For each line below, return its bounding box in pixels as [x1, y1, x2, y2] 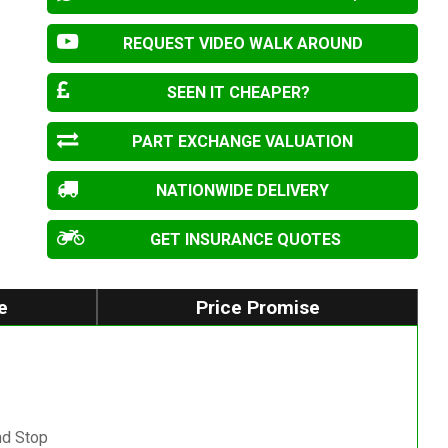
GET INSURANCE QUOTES [150, 230, 342, 250]
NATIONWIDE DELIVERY [156, 181, 330, 201]
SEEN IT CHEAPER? [166, 83, 310, 103]
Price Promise [195, 295, 320, 319]
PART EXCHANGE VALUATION [132, 132, 354, 152]
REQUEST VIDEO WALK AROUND [122, 34, 363, 54]
